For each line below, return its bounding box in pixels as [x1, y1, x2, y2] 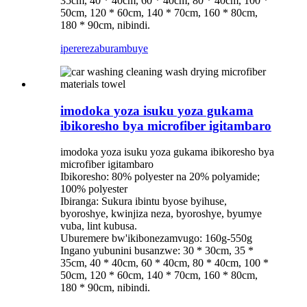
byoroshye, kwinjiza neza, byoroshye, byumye [60, 208, 262, 220]
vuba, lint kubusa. [60, 220, 137, 232]
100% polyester [60, 183, 127, 195]
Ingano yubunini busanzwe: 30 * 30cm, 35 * [60, 245, 254, 257]
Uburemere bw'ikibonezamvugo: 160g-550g [60, 232, 252, 245]
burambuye [99, 42, 148, 54]
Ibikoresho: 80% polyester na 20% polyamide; [60, 171, 260, 183]
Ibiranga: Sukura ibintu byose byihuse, [60, 195, 227, 208]
